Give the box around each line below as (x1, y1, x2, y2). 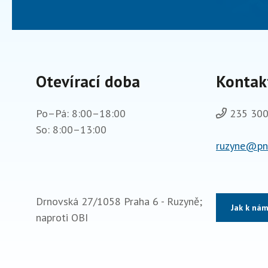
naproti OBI (36, 211, 88, 224)
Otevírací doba (36, 71, 140, 92)
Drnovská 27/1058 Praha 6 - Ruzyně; (36, 194, 202, 208)
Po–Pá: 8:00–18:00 (36, 106, 126, 120)
